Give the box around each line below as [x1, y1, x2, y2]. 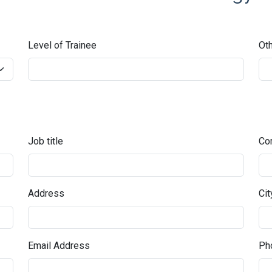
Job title [28, 135, 63, 147]
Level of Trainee [28, 39, 97, 51]
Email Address [28, 240, 90, 251]
